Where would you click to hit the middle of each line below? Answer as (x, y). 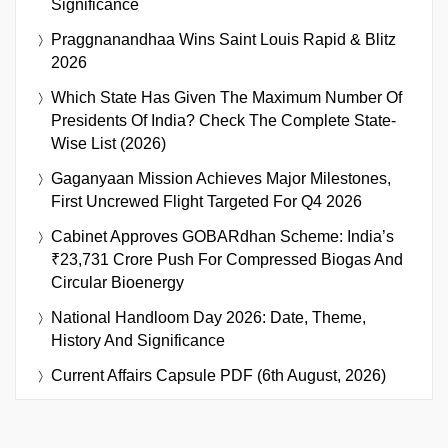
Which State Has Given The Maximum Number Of (226, 97)
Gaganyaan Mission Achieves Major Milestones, (221, 178)
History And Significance (138, 340)
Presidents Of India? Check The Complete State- (223, 120)
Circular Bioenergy (117, 282)
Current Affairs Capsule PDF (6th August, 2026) (218, 375)
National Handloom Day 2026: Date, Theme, (208, 317)
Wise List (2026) (108, 143)
